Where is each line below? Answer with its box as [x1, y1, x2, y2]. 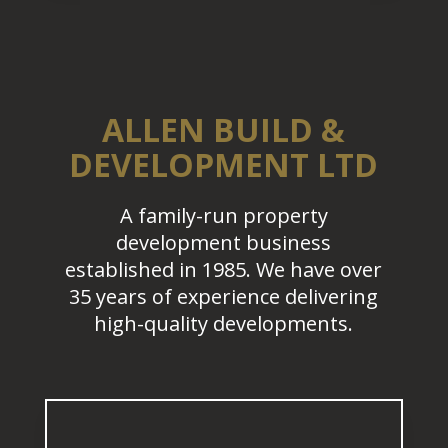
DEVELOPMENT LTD [69, 143, 379, 187]
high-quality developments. [94, 310, 354, 338]
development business [116, 229, 332, 257]
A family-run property [119, 202, 328, 230]
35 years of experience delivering [69, 283, 379, 311]
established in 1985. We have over [65, 256, 383, 284]
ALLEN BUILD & [102, 108, 346, 152]
